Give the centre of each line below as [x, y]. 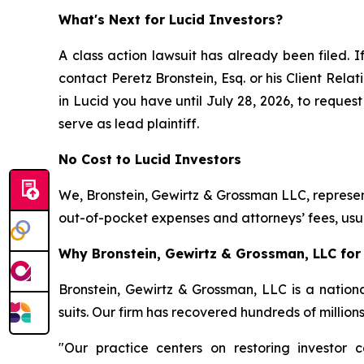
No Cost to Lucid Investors [150, 159]
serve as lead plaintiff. [129, 123]
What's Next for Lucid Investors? [171, 19]
